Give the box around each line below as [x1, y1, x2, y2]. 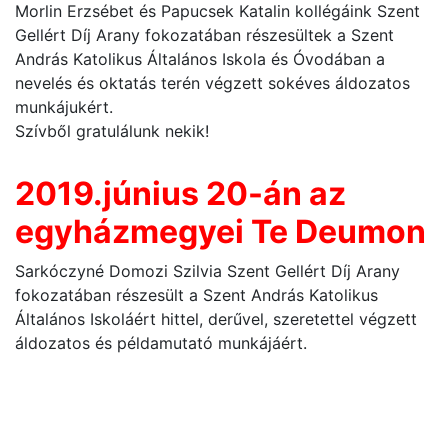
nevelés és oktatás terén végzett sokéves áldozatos [15, 73, 410, 94]
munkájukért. [15, 97, 113, 118]
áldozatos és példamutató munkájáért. [15, 333, 307, 354]
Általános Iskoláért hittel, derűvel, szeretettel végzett [15, 309, 417, 330]
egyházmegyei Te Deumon [15, 212, 426, 252]
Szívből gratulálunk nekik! [15, 121, 209, 142]
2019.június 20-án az [15, 174, 346, 214]
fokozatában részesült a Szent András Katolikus [15, 285, 378, 306]
